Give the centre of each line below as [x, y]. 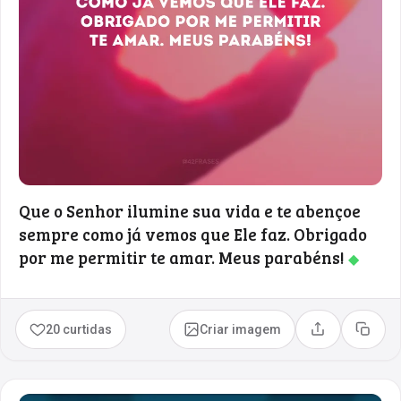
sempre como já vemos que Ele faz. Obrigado [193, 234]
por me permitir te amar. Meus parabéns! [183, 257]
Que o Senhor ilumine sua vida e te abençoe [190, 210]
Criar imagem [241, 329]
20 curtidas [79, 329]
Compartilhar [355, 335]
